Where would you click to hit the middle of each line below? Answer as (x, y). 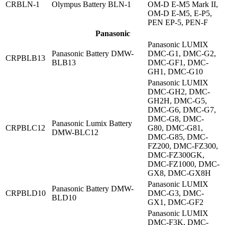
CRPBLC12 (25, 128)
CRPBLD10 (26, 193)
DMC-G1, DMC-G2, (182, 54)
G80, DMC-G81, (175, 128)
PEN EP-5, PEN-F (178, 23)
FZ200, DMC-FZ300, (183, 146)
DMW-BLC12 (75, 133)
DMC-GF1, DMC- (178, 63)
